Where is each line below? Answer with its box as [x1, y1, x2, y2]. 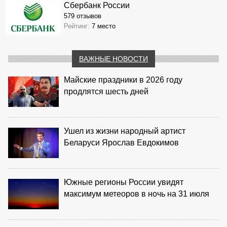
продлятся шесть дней [64, 87, 148, 96]
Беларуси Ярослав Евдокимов [64, 138, 179, 147]
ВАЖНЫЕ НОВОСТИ [79, 54, 148, 63]
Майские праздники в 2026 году [64, 75, 182, 84]
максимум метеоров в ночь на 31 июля [64, 189, 209, 198]
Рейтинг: [64, 22, 92, 30]
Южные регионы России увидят [64, 177, 183, 186]
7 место [92, 22, 116, 30]
